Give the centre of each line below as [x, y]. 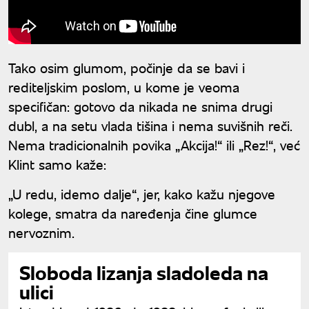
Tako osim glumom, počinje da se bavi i [127, 68]
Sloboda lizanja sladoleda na [144, 273]
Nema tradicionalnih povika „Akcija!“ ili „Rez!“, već [154, 145]
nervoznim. [41, 232]
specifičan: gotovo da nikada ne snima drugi [140, 106]
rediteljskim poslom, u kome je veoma [124, 87]
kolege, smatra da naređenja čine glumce [133, 213]
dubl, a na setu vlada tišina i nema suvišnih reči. [150, 126]
